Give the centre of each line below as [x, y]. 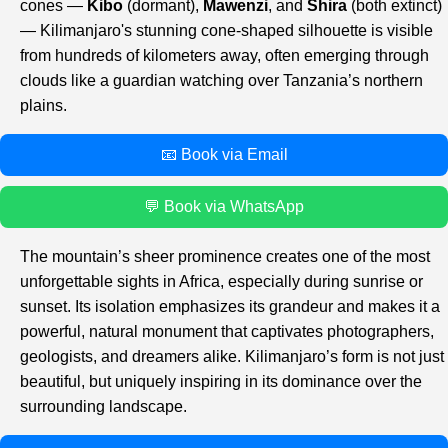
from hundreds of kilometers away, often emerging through [224, 56]
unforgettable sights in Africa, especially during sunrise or [221, 282]
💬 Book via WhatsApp [224, 207]
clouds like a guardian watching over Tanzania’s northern [221, 81]
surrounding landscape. [103, 407]
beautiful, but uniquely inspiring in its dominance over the [221, 382]
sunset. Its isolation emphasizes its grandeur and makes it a [230, 307]
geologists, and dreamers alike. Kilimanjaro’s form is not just [232, 357]
